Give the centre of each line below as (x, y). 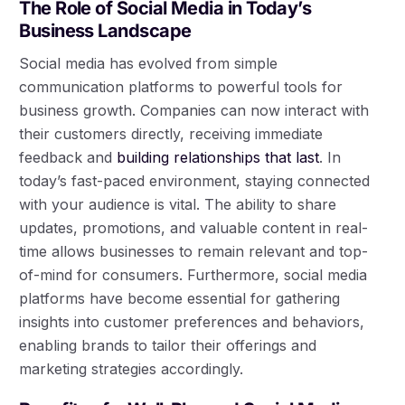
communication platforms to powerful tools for (181, 86)
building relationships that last (218, 157)
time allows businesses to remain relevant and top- (194, 251)
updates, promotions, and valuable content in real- (194, 227)
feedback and (68, 157)
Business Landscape (105, 30)
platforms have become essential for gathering (180, 298)
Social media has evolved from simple (149, 63)
